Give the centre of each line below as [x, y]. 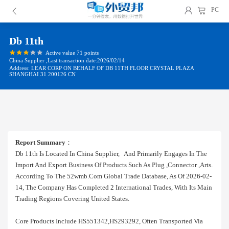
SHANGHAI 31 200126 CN [42, 74]
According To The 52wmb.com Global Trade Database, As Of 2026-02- [113, 176]
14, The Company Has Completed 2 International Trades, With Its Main [114, 187]
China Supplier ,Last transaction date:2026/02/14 [67, 60]
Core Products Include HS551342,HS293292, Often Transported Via [109, 221]
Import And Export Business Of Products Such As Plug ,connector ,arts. [114, 165]
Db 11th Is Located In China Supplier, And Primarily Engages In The [111, 154]
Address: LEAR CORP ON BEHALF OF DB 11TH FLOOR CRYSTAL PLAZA [101, 68]
